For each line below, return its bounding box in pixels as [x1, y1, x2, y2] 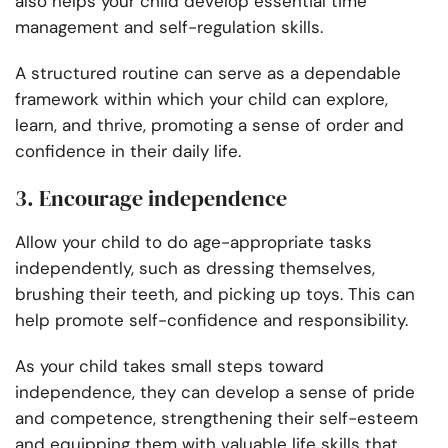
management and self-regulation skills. [15, 16, 328, 39]
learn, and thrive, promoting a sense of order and [15, 114, 404, 137]
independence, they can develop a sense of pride [15, 381, 415, 404]
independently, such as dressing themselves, [15, 257, 375, 280]
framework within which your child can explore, [15, 88, 388, 111]
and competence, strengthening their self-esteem [15, 407, 418, 430]
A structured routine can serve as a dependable [15, 62, 401, 85]
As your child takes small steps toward [15, 355, 324, 378]
